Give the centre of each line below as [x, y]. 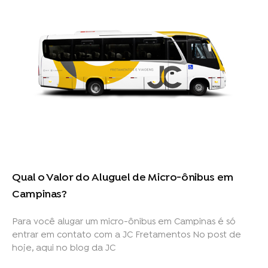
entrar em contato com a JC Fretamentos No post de [127, 235]
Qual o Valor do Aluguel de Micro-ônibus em [123, 178]
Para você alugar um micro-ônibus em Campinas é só [124, 222]
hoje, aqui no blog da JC [64, 249]
